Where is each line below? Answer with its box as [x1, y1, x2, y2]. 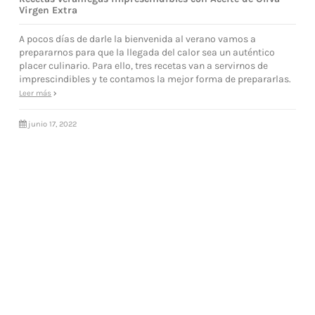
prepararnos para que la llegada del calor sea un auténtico [19, 46, 276, 59]
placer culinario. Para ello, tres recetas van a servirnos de [19, 60, 269, 72]
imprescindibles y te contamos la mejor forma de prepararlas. [19, 73, 292, 86]
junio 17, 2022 [28, 120, 77, 129]
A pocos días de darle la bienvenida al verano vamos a [19, 33, 257, 46]
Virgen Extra [19, 4, 78, 16]
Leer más [19, 89, 52, 98]
